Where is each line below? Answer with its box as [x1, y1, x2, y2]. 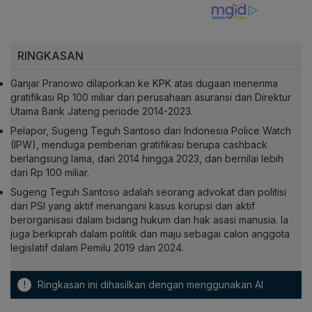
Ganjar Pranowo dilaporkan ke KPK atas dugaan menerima [10, 77, 278, 90]
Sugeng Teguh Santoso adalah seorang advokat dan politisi [10, 186, 286, 198]
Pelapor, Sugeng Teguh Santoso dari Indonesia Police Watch [10, 125, 291, 137]
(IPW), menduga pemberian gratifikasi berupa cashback [10, 139, 267, 151]
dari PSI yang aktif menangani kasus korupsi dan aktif [10, 200, 255, 212]
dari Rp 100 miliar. [10, 166, 89, 179]
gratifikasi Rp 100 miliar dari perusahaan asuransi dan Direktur [10, 91, 291, 104]
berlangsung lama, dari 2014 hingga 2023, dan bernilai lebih [10, 153, 283, 165]
